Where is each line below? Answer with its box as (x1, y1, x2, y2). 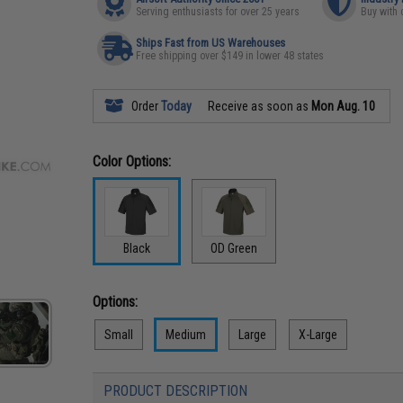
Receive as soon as (205, 99, 312, 113)
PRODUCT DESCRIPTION (103, 381, 248, 399)
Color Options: (93, 153, 172, 170)
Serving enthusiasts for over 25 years (136, 5, 300, 18)
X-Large (299, 327, 338, 342)
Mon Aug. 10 (311, 99, 376, 113)
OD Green (210, 240, 258, 255)
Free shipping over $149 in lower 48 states (136, 49, 325, 62)
